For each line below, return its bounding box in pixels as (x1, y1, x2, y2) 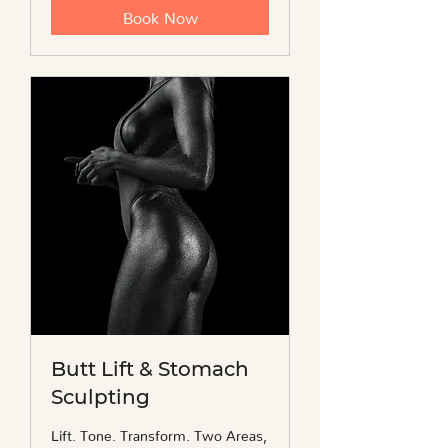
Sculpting (51, 385, 150, 410)
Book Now (122, 8, 198, 21)
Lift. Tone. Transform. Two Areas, (51, 427, 267, 438)
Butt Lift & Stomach (51, 357, 249, 382)
